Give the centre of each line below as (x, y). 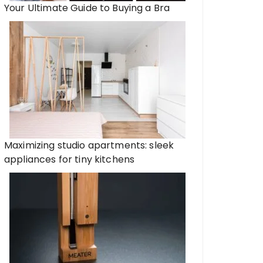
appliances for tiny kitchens (70, 159)
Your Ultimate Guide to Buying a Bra (87, 8)
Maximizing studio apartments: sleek (89, 145)
